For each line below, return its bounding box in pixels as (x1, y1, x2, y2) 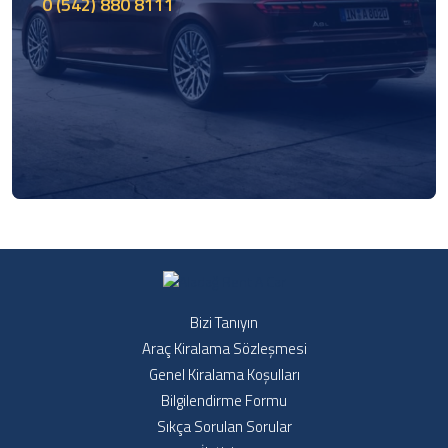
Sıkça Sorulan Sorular (156, 414, 292, 438)
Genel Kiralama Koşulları (148, 362, 300, 386)
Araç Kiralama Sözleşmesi (141, 336, 307, 360)
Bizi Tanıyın (190, 310, 258, 334)
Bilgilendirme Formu (161, 388, 287, 412)
